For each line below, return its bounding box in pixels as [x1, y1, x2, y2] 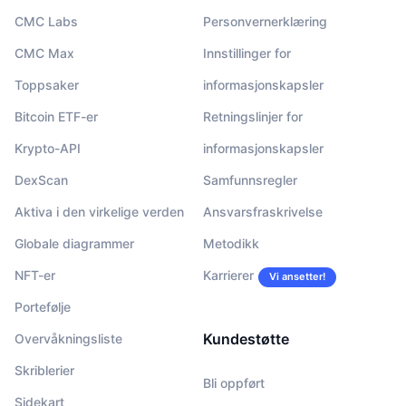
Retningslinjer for [203, 109, 303, 124]
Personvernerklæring [203, 14, 327, 29]
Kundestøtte [203, 330, 289, 348]
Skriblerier [14, 362, 74, 378]
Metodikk [203, 236, 259, 251]
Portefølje [14, 299, 71, 314]
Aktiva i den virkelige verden [14, 204, 184, 219]
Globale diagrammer [14, 236, 134, 251]
